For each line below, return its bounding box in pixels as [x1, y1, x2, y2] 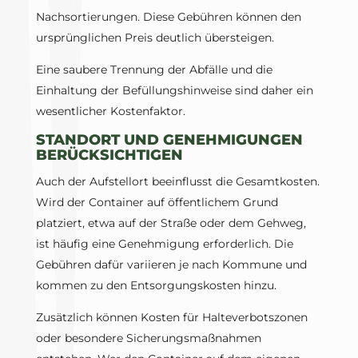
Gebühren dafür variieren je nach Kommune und [35, 257, 307, 272]
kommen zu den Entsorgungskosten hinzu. [35, 278, 276, 293]
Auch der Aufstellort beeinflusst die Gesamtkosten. [35, 174, 320, 189]
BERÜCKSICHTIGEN [35, 146, 183, 165]
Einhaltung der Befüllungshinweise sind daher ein [35, 83, 313, 98]
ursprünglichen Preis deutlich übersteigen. [35, 30, 274, 46]
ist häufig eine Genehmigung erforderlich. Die [35, 237, 293, 252]
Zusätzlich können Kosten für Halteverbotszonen [35, 310, 308, 325]
